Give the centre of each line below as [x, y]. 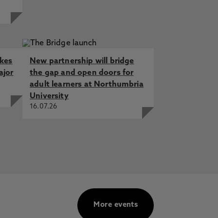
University [49, 96]
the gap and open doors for [82, 73]
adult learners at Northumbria [87, 85]
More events [116, 205]
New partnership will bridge [82, 61]
